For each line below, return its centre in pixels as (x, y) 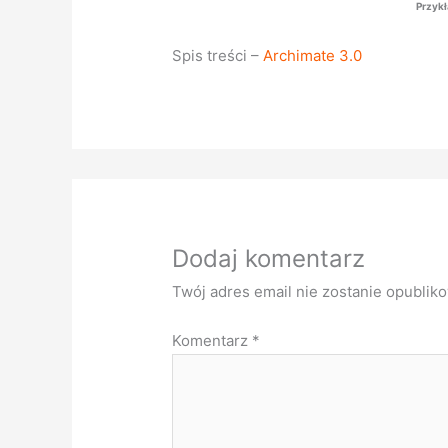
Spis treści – (218, 55)
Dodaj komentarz (269, 258)
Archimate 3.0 (313, 55)
